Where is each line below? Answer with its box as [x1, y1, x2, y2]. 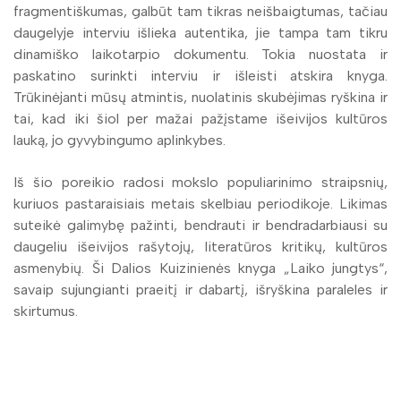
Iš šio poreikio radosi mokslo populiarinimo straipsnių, [13, 173, 388, 191]
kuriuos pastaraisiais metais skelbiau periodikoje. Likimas [13, 194, 388, 212]
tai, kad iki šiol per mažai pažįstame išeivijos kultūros [13, 110, 388, 128]
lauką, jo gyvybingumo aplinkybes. [13, 132, 226, 149]
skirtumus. [13, 302, 78, 320]
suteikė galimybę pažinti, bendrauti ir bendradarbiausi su [13, 216, 388, 234]
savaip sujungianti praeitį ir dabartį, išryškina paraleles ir [13, 280, 388, 298]
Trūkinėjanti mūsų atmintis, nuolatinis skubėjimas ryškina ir [13, 89, 388, 107]
